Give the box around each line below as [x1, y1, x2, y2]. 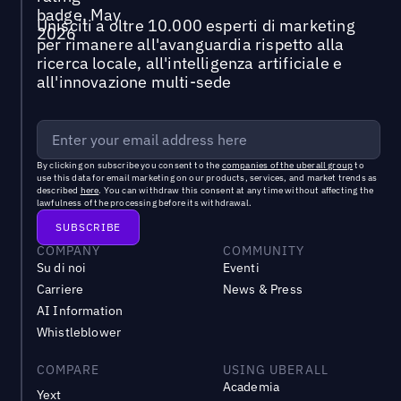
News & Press [222, 281, 303, 298]
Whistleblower [36, 324, 122, 341]
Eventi [222, 260, 260, 277]
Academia [222, 379, 280, 396]
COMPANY [36, 243, 101, 260]
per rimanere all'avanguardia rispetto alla [36, 34, 345, 55]
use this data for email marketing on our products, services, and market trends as [36, 172, 378, 184]
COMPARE [36, 362, 100, 379]
